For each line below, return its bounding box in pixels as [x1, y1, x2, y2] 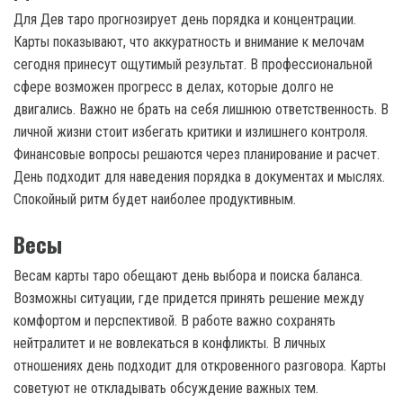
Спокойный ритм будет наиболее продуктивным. [13, 190, 296, 208]
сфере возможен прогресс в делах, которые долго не [13, 77, 334, 95]
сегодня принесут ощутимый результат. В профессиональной [13, 55, 372, 73]
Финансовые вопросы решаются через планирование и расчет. [13, 145, 380, 163]
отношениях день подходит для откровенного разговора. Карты [13, 356, 386, 374]
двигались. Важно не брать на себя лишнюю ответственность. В [13, 100, 389, 118]
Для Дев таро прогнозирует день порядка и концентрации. [13, 10, 356, 28]
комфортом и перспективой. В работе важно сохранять [13, 311, 336, 329]
